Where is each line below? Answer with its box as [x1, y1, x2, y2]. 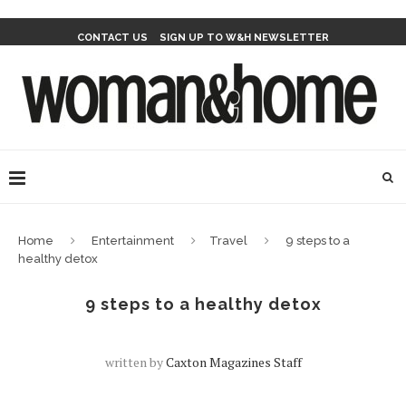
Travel [209, 234, 247, 247]
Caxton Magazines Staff [165, 353, 302, 371]
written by [104, 353, 166, 371]
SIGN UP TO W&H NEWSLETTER [159, 32, 329, 43]
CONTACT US [77, 32, 148, 43]
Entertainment [92, 234, 174, 247]
